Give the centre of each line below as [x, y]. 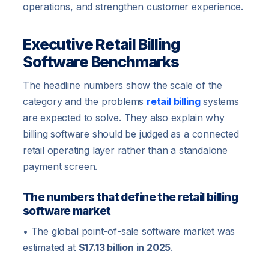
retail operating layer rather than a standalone [125, 150]
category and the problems [85, 102]
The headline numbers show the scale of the [122, 86]
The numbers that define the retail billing [131, 198]
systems [219, 102]
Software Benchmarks [101, 62]
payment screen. [60, 167]
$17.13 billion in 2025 [125, 248]
